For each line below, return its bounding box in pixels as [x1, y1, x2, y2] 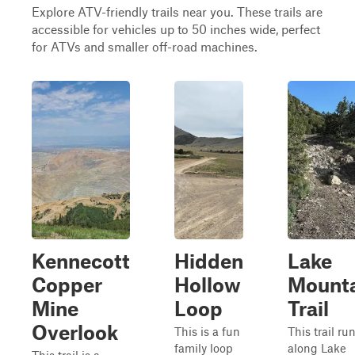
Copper [32, 273, 102, 296]
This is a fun [174, 324, 240, 338]
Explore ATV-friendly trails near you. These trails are [32, 4, 323, 19]
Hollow [174, 273, 241, 296]
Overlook [32, 320, 118, 344]
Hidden [174, 249, 243, 273]
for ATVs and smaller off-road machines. [32, 39, 258, 54]
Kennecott [32, 249, 130, 273]
